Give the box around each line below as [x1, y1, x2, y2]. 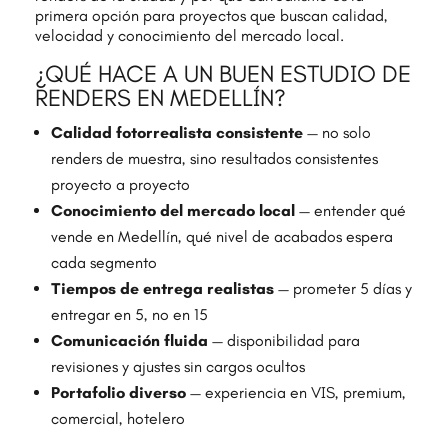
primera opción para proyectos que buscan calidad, [34, 6, 388, 26]
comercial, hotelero [50, 409, 185, 429]
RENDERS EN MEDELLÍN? [34, 83, 286, 113]
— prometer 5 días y [273, 279, 412, 299]
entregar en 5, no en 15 [50, 305, 208, 325]
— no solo [302, 123, 371, 143]
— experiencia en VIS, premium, [185, 383, 406, 403]
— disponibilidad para [207, 331, 360, 351]
